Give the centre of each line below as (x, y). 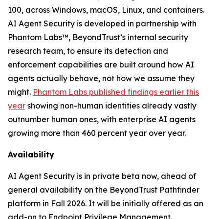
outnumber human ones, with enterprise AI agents (102, 119)
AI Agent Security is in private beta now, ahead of (102, 176)
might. (20, 92)
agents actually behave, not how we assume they (101, 78)
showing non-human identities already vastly (111, 105)
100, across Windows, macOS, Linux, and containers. (106, 10)
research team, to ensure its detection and (88, 51)
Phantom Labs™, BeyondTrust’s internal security (98, 37)
